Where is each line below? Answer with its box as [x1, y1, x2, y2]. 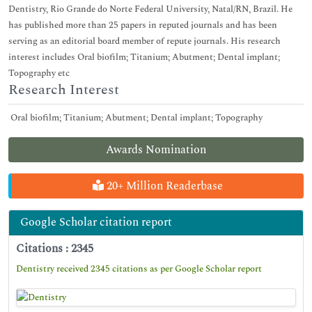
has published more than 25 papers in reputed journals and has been [8, 18, 277, 32]
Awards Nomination [106, 141, 206, 158]
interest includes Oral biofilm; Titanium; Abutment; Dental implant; [8, 50, 280, 64]
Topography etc [8, 66, 70, 80]
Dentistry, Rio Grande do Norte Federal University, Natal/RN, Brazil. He [8, 2, 292, 16]
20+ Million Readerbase [103, 178, 223, 194]
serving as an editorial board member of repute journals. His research [8, 34, 281, 48]
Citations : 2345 [16, 240, 93, 257]
